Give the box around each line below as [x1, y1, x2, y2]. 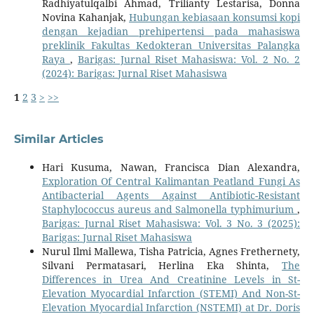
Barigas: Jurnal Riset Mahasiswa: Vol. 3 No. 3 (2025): [41, 217, 301, 231]
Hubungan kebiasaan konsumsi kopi [129, 11, 301, 25]
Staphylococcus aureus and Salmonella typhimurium [41, 203, 298, 217]
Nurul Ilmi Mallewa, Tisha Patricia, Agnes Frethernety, [41, 245, 301, 259]
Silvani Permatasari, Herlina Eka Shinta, [41, 259, 282, 273]
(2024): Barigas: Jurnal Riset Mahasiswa [41, 67, 227, 81]
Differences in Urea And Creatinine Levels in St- [41, 273, 301, 287]
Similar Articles [13, 132, 104, 146]
